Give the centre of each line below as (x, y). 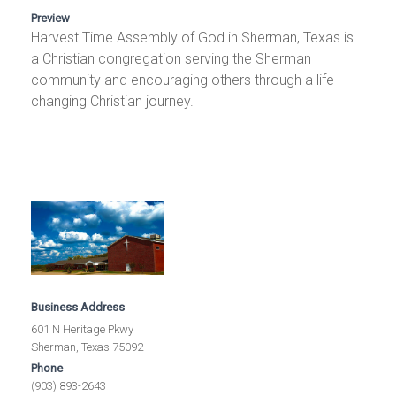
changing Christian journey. (113, 101)
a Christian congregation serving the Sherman (171, 58)
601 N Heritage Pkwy (83, 330)
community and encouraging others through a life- (185, 80)
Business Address (78, 308)
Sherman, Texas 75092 (88, 347)
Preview (51, 18)
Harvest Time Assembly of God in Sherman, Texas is (193, 37)
